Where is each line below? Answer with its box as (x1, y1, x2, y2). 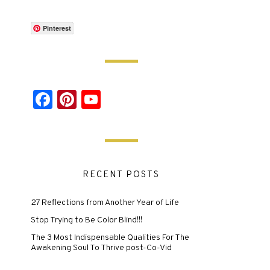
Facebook (52, 87, 137, 111)
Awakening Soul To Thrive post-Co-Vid (31, 243, 172, 253)
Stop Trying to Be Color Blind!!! (31, 215, 142, 225)
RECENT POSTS (83, 169, 160, 181)
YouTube (101, 87, 176, 111)
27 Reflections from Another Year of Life (31, 198, 179, 208)
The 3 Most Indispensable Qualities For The (31, 233, 189, 243)
